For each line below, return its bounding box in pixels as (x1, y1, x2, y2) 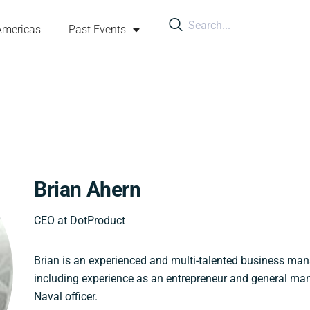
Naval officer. (34, 289, 98, 303)
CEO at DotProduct (34, 213, 125, 227)
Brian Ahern (34, 176, 141, 201)
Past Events (69, 23, 126, 36)
